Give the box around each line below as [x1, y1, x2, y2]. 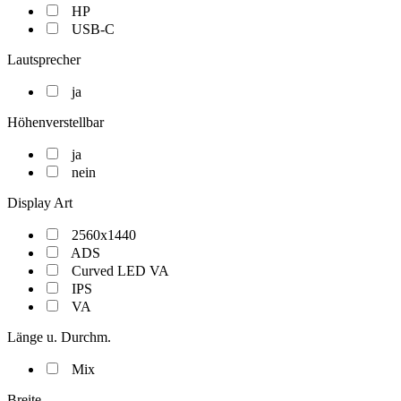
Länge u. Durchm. [7, 329, 111, 345]
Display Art [7, 195, 73, 210]
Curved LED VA [72, 263, 169, 278]
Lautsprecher [7, 52, 81, 67]
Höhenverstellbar [7, 115, 104, 130]
